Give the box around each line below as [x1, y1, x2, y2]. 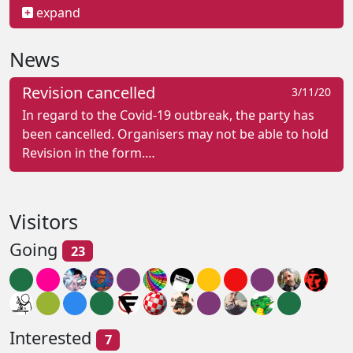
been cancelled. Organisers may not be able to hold [22, 124, 329, 143]
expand [33, 3, 80, 21]
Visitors [9, 207, 78, 235]
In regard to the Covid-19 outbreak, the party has [22, 106, 314, 124]
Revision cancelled [22, 81, 155, 103]
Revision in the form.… [22, 143, 155, 162]
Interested [9, 326, 96, 350]
